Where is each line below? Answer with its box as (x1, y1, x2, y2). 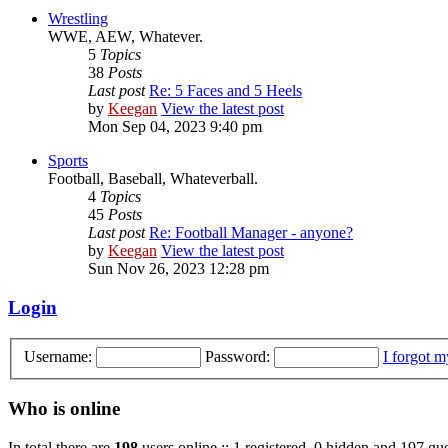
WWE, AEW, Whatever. (48, 28, 203, 46)
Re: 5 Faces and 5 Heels (149, 82, 302, 100)
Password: (205, 347, 270, 365)
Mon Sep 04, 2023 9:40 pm (88, 118, 262, 136)
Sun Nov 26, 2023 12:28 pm (88, 260, 269, 278)
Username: (24, 347, 92, 365)
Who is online (8, 398, 120, 420)
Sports (48, 152, 88, 170)
